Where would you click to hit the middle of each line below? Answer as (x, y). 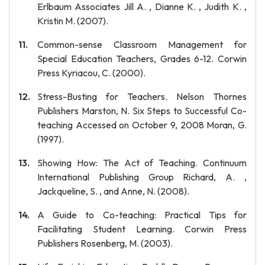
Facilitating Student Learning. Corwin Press (142, 229)
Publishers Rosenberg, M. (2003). (105, 243)
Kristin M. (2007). (73, 21)
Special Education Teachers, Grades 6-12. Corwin (142, 59)
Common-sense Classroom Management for (142, 44)
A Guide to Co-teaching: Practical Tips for (142, 215)
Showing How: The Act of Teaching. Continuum (142, 163)
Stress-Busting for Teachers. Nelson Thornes (142, 96)
